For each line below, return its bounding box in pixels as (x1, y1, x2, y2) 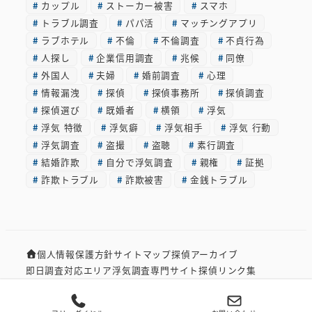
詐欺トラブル (41, 173, 100, 187)
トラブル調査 (41, 16, 100, 30)
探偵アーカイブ (171, 247, 238, 261)
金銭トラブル (189, 173, 248, 187)
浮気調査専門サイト (112, 263, 199, 277)
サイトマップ (114, 247, 172, 261)
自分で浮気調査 (106, 155, 173, 169)
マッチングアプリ (180, 16, 258, 30)
